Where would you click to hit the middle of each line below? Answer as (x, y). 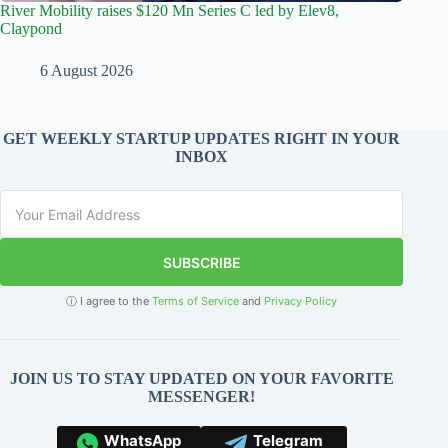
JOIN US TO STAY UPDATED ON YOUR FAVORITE (201, 378)
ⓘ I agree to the (109, 301)
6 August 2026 (86, 70)
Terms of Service (196, 301)
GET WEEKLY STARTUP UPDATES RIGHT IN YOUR (202, 138)
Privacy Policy (301, 301)
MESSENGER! (202, 396)
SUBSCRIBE (201, 262)
